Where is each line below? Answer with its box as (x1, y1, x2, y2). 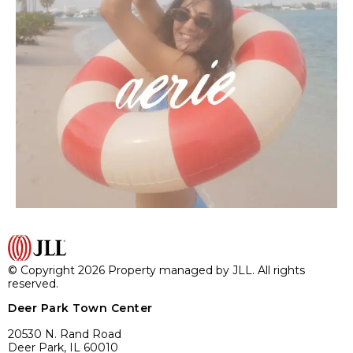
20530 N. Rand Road (8, 327, 121, 342)
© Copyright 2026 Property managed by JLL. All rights (8, 263, 305, 278)
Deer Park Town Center (8, 301, 153, 316)
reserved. (8, 277, 58, 292)
